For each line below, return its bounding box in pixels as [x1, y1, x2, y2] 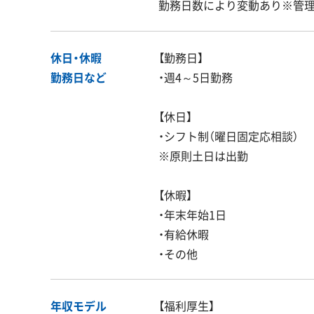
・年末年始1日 [158, 205, 226, 223]
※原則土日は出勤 [158, 146, 248, 164]
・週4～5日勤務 [158, 68, 233, 86]
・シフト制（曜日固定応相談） [158, 127, 299, 144]
